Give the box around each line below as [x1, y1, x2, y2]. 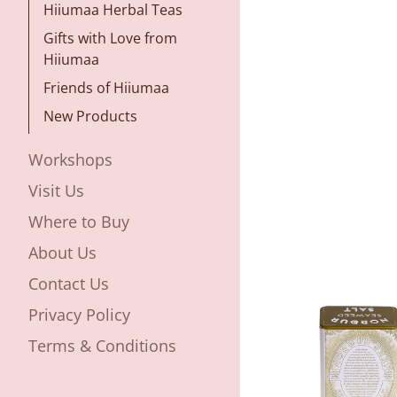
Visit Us [28, 179, 84, 201]
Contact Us [28, 272, 109, 294]
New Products [43, 105, 137, 126]
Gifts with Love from [43, 27, 177, 48]
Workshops [28, 148, 113, 170]
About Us [28, 241, 97, 263]
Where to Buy [28, 210, 129, 232]
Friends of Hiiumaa [43, 77, 169, 97]
